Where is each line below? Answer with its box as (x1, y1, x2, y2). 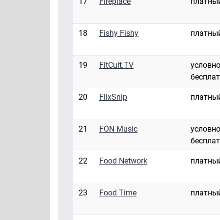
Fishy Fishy (99, 28, 138, 38)
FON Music (99, 124, 137, 134)
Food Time (99, 188, 137, 198)
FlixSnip (99, 92, 127, 102)
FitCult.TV (99, 60, 134, 70)
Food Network (99, 156, 147, 166)
